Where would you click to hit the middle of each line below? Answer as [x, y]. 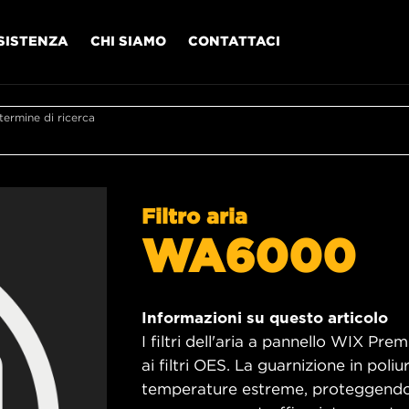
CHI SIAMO [128, 40]
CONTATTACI [234, 40]
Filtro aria [194, 215]
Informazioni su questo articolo [265, 318]
